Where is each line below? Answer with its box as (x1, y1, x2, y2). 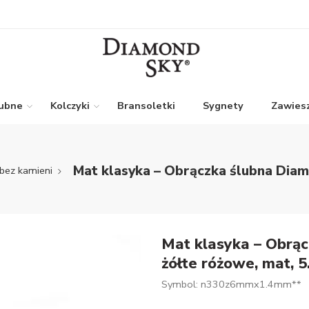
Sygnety (203, 99, 243, 112)
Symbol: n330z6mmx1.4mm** (161, 277, 301, 291)
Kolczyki (50, 99, 90, 112)
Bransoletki (117, 99, 175, 112)
